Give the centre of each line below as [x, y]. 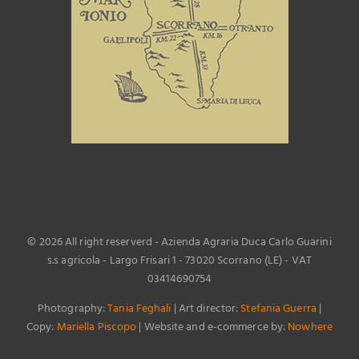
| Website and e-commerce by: [212, 328]
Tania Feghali [139, 309]
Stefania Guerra [278, 309]
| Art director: [206, 309]
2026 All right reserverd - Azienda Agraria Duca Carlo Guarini [185, 243]
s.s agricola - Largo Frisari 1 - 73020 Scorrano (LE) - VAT [179, 261]
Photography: [73, 309]
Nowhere [310, 328]
